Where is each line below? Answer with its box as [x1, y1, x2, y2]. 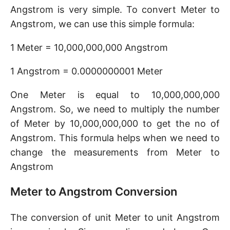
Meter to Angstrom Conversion [10, 185, 177, 198]
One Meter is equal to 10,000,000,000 [10, 89, 220, 100]
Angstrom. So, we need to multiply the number [10, 104, 220, 114]
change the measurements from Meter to [10, 147, 220, 158]
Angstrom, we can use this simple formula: [10, 18, 195, 29]
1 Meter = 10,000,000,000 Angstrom [10, 42, 168, 53]
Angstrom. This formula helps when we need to [10, 132, 220, 143]
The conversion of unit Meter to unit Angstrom [10, 212, 220, 223]
